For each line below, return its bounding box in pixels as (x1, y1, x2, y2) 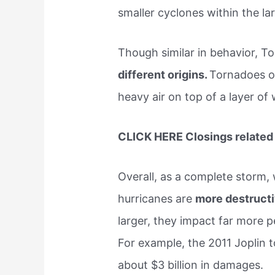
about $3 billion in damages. (118, 258, 264, 271)
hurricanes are (118, 192, 196, 205)
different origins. (118, 68, 210, 81)
